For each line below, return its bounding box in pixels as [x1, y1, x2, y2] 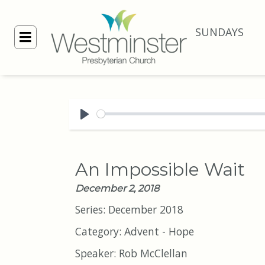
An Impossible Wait [75, 159, 245, 181]
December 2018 [108, 202, 183, 217]
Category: [75, 224, 124, 239]
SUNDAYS [195, 25, 244, 40]
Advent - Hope [124, 224, 194, 239]
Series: [75, 202, 108, 217]
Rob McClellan [119, 246, 188, 261]
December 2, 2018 [75, 183, 159, 195]
